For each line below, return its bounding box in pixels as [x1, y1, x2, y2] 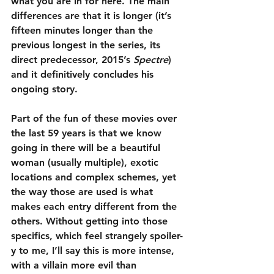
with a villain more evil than [11, 259, 139, 272]
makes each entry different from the [11, 201, 180, 213]
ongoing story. [11, 83, 78, 95]
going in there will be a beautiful [11, 142, 163, 154]
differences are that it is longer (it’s [11, 10, 174, 22]
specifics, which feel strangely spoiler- [11, 230, 183, 242]
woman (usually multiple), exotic [11, 157, 161, 169]
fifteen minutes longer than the [11, 24, 156, 37]
